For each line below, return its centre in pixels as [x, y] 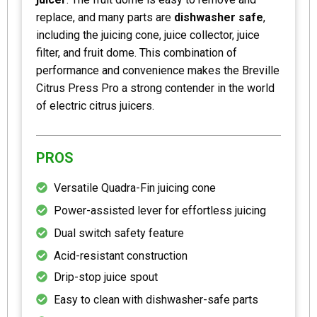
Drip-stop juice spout [106, 277]
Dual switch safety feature [119, 233]
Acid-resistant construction [121, 255]
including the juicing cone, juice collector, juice [148, 35]
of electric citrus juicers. [95, 105]
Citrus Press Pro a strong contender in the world [155, 88]
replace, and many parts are [105, 17]
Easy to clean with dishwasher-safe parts [156, 299]
